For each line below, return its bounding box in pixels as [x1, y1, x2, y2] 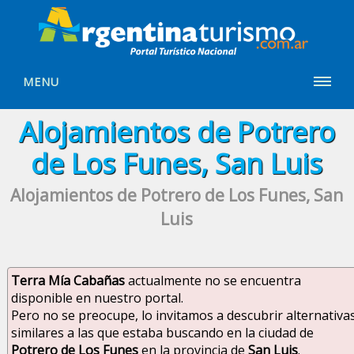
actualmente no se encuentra [125, 271, 302, 289]
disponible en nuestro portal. [11, 288, 184, 307]
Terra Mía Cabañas [11, 271, 126, 289]
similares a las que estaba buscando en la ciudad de [11, 323, 314, 341]
